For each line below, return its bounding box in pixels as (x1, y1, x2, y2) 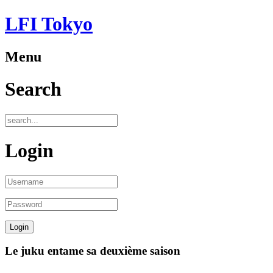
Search (5, 78, 62, 101)
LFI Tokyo (5, 13, 93, 35)
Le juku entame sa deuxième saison (5, 244, 180, 258)
